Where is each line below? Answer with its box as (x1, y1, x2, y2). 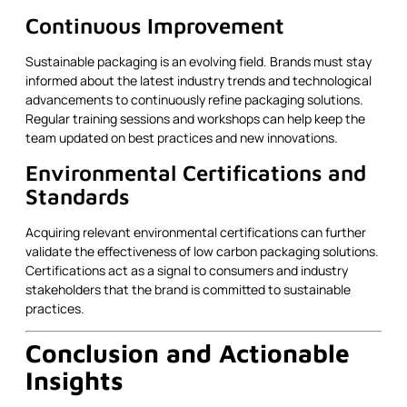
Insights (25, 365, 124, 396)
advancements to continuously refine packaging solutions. (25, 91, 363, 109)
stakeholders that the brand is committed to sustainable (25, 280, 351, 298)
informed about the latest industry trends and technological (25, 72, 372, 90)
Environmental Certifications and (25, 159, 366, 185)
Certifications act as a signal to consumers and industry (25, 261, 348, 279)
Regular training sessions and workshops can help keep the (25, 110, 365, 128)
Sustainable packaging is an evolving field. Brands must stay (25, 53, 372, 71)
